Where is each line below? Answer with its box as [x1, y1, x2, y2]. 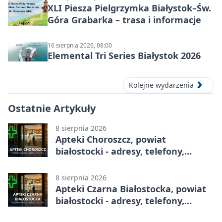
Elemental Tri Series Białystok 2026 [48, 50, 201, 62]
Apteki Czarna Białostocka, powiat [55, 183, 206, 195]
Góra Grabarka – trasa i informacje [48, 14, 201, 26]
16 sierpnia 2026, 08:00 [48, 41, 112, 50]
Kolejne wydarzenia [129, 80, 194, 90]
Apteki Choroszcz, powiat [55, 133, 166, 146]
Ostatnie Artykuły [8, 102, 96, 115]
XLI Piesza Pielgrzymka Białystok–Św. [48, 2, 211, 14]
